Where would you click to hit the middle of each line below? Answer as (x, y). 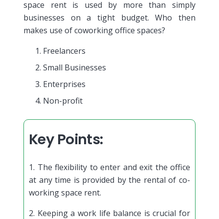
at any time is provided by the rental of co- (109, 180)
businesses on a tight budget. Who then (109, 17)
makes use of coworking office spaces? (94, 30)
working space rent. (65, 192)
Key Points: (66, 139)
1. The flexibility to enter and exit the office (109, 167)
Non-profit (63, 100)
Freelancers (64, 51)
